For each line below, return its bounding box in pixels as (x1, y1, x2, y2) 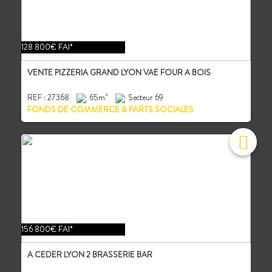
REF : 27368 (27, 91, 76, 103)
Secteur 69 (128, 91, 163, 103)
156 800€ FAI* (21, 223, 73, 235)
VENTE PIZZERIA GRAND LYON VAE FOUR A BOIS (27, 67, 211, 79)
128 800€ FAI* (21, 41, 73, 53)
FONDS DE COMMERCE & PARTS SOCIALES (27, 103, 194, 115)
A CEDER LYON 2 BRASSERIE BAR (27, 248, 152, 260)
